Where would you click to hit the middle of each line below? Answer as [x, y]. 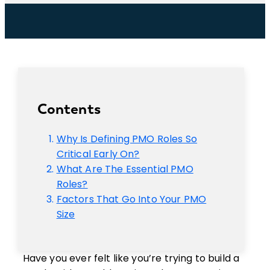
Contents [69, 109]
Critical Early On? [98, 154]
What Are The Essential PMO [125, 169]
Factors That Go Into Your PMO [131, 199]
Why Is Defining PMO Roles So [127, 139]
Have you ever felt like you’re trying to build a [131, 258]
